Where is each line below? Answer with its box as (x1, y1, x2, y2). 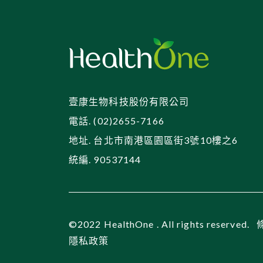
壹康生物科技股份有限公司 (69, 96, 190, 107)
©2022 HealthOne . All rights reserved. (69, 218, 252, 230)
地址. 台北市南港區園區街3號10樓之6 (69, 134, 238, 146)
